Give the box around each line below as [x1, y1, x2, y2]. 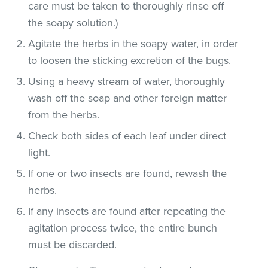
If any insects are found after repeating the [28, 204, 226, 218]
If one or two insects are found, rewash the [28, 166, 227, 180]
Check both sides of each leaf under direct [28, 129, 227, 142]
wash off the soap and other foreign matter [28, 91, 227, 105]
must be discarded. [28, 237, 117, 251]
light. [28, 145, 51, 159]
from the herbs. [28, 108, 100, 121]
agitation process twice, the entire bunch [28, 221, 218, 234]
